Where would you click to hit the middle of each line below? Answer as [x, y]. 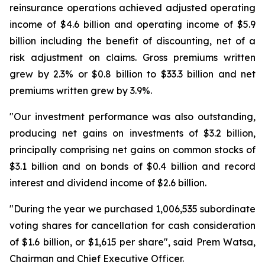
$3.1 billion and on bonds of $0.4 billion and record [132, 166]
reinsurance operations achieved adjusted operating [132, 8]
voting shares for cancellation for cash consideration [132, 225]
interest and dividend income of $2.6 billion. [108, 183]
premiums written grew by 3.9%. [81, 91]
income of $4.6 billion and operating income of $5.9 [132, 24]
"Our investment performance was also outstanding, [132, 117]
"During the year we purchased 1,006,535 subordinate [132, 209]
